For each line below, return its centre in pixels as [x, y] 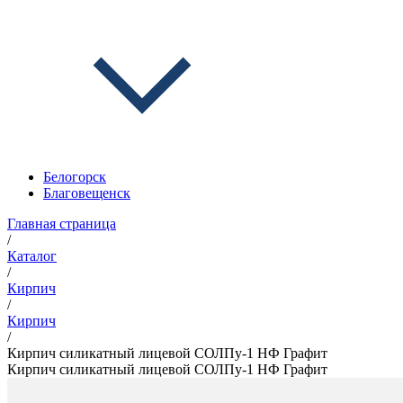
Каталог [32, 256]
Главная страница [62, 224]
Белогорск [75, 177]
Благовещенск [87, 193]
